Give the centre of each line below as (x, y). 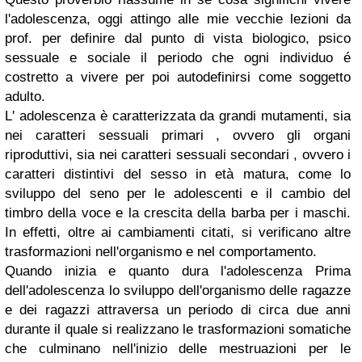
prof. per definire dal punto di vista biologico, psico (178, 38)
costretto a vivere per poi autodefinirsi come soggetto (178, 77)
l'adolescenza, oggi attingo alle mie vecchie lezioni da (178, 19)
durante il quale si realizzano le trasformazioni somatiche (178, 329)
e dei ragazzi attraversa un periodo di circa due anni (178, 310)
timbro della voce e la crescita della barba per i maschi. (178, 213)
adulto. (25, 97)
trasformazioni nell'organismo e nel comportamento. (161, 252)
